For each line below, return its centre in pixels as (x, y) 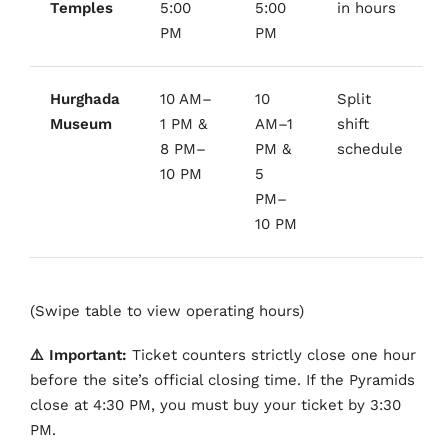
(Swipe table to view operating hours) (167, 310)
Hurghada (85, 99)
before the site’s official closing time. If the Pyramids (222, 380)
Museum (81, 124)
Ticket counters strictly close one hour (271, 355)
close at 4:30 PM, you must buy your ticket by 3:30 (215, 405)
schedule (370, 149)
